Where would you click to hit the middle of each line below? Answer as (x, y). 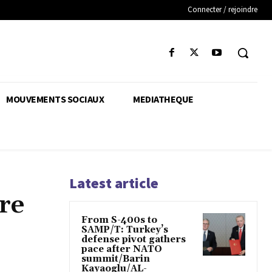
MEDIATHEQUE (163, 99)
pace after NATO (122, 250)
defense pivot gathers (134, 240)
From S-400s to (119, 220)
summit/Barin (116, 259)
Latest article (114, 183)
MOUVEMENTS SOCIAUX (55, 99)
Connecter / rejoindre (223, 9)
